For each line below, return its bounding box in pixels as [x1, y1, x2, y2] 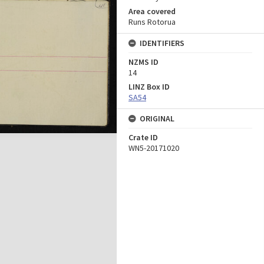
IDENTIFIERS [140, 38, 184, 48]
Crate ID [128, 132, 158, 143]
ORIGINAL [140, 113, 174, 124]
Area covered [128, 6, 176, 16]
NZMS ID [128, 57, 159, 67]
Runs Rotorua [128, 16, 176, 27]
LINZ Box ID [128, 81, 170, 92]
